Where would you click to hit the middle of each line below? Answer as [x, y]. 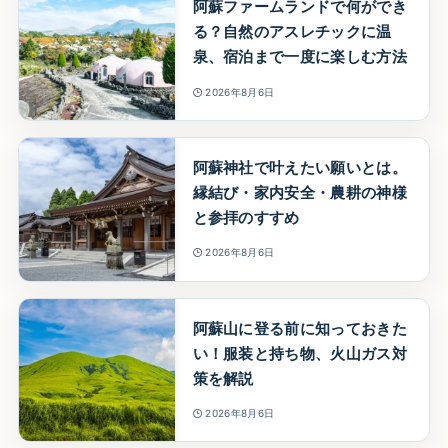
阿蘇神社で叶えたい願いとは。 [300, 168]
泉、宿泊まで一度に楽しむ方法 [300, 57]
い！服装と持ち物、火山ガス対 [300, 353]
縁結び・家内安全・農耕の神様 [300, 193]
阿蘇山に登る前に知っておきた [300, 328]
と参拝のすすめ [246, 218]
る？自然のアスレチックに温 [292, 32]
